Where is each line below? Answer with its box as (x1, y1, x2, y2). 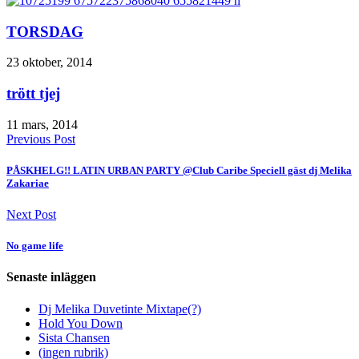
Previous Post (6, 131, 75, 146)
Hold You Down (38, 316, 123, 330)
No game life (6, 240, 63, 252)
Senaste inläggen (6, 270, 96, 284)
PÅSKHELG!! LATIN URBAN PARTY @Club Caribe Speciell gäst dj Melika (6, 163, 352, 176)
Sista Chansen (38, 330, 110, 345)
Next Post (6, 208, 56, 222)
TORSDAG (6, 22, 83, 40)
